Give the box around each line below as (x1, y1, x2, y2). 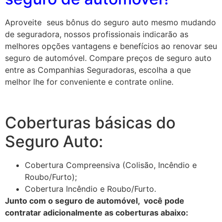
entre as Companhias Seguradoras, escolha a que (5, 64, 191, 75)
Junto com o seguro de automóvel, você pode (5, 196, 184, 206)
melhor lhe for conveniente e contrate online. (5, 76, 173, 87)
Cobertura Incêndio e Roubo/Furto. (25, 184, 156, 194)
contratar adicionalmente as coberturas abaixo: (5, 208, 188, 218)
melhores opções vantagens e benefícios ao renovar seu (5, 41, 217, 51)
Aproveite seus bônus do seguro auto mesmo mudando (5, 17, 216, 27)
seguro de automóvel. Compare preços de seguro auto (5, 53, 212, 63)
